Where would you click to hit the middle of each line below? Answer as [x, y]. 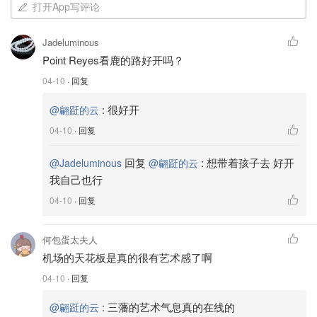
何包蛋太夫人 [70, 240]
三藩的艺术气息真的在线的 [171, 307]
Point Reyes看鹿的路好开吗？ [113, 60]
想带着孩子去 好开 [250, 162]
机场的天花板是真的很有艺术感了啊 [127, 257]
